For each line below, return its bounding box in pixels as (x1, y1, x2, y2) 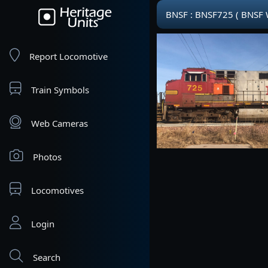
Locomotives (31, 184, 84, 196)
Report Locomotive (29, 50, 108, 62)
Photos (33, 151, 62, 163)
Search (33, 251, 60, 263)
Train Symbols (31, 84, 89, 96)
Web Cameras (31, 117, 88, 129)
